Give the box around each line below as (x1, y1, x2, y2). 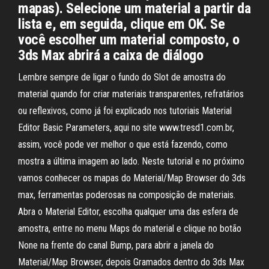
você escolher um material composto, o (18, 31, 240, 48)
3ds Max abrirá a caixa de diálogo (18, 47, 204, 64)
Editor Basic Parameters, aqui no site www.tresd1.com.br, (18, 122, 234, 133)
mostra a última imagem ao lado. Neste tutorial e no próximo (18, 156, 244, 167)
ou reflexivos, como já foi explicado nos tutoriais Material (18, 105, 232, 116)
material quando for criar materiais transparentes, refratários (18, 88, 244, 100)
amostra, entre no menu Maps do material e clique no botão (18, 223, 241, 234)
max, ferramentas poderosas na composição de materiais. (18, 189, 235, 201)
